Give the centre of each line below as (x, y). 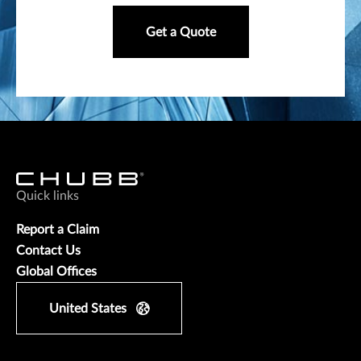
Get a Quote (180, 33)
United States (88, 309)
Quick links (48, 196)
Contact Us (48, 251)
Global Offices (56, 272)
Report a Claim (58, 230)
